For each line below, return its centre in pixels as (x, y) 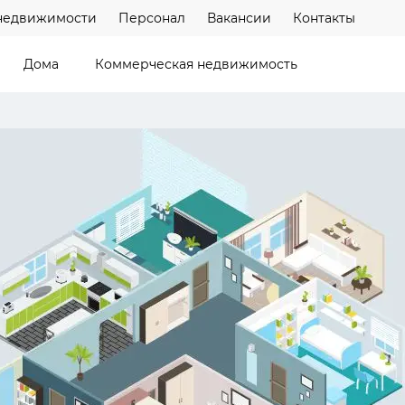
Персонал (152, 18)
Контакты (324, 18)
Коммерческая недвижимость (196, 64)
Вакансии (239, 18)
